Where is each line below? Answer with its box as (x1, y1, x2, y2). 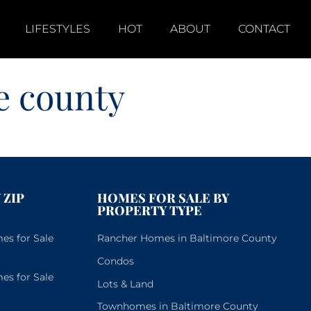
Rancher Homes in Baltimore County (96, 232, 277, 244)
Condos (96, 254, 134, 267)
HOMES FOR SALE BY (96, 190, 229, 206)
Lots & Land (96, 277, 153, 290)
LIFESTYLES (25, 22, 90, 35)
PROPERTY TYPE (96, 202, 202, 219)
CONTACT (238, 22, 290, 35)
